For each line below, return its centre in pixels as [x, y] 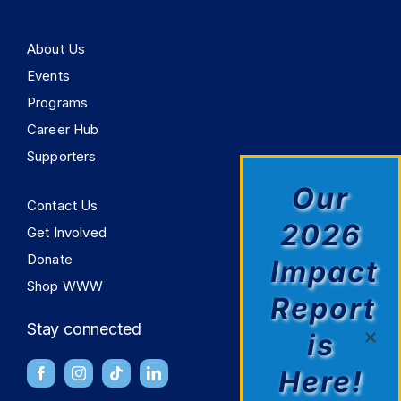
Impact [324, 271]
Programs [58, 102]
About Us [56, 48]
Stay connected [84, 328]
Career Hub [63, 129]
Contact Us [63, 205]
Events [48, 75]
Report [323, 308]
